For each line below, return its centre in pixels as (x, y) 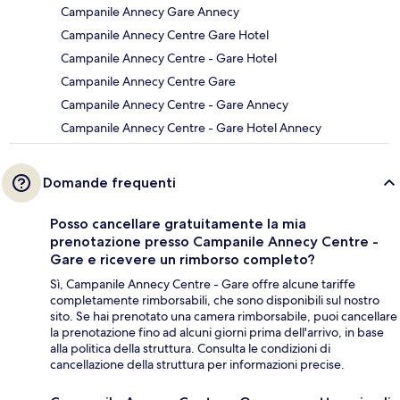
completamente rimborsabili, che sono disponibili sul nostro (215, 300)
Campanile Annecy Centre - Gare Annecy (175, 105)
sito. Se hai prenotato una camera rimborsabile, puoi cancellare (224, 317)
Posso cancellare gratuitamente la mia (178, 224)
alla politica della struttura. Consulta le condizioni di (190, 349)
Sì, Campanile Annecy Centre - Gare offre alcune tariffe (203, 284)
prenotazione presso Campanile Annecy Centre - (214, 242)
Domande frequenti (109, 183)
